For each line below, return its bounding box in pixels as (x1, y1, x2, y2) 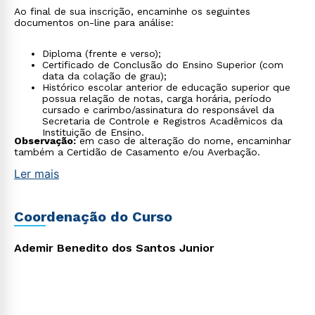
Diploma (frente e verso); (42, 48, 161, 59)
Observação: (14, 135, 76, 146)
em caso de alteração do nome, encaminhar (76, 135, 291, 146)
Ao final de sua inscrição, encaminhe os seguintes (14, 6, 250, 17)
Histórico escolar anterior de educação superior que (42, 82, 290, 93)
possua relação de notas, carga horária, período (42, 93, 271, 104)
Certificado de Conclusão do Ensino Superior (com (42, 59, 283, 70)
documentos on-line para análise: (14, 17, 174, 28)
